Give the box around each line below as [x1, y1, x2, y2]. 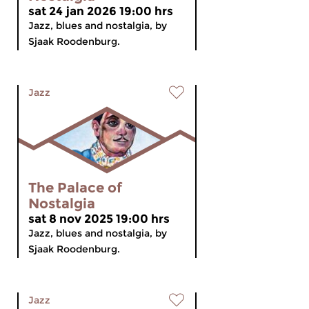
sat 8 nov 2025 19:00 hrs [28, 212, 170, 226]
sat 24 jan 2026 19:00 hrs [28, 4, 173, 18]
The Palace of [28, 179, 122, 196]
